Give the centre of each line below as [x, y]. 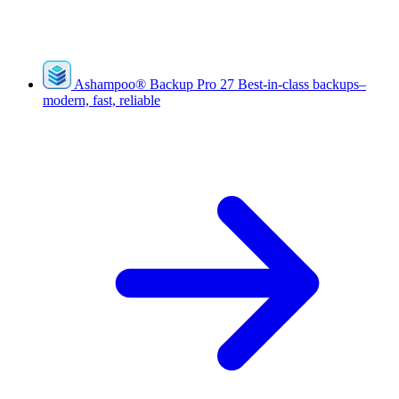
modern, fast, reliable [102, 100]
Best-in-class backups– [302, 84]
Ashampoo [105, 84]
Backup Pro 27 [192, 84]
